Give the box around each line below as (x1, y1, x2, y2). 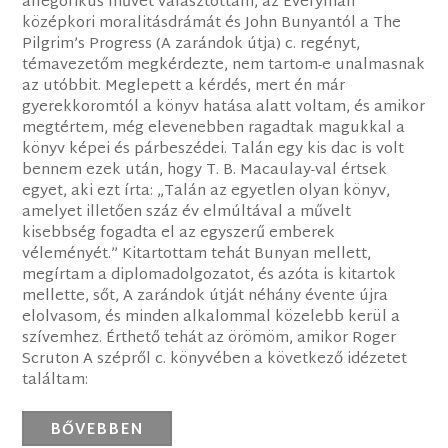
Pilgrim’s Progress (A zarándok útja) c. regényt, (22, 31, 361, 59)
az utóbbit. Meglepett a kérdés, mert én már (22, 73, 346, 101)
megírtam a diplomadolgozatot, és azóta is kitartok (22, 262, 397, 290)
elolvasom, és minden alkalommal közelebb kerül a (22, 304, 401, 332)
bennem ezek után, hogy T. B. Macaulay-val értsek (22, 157, 388, 185)
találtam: (22, 367, 89, 395)
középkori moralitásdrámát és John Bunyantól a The (22, 10, 402, 38)
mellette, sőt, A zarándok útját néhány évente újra (22, 283, 389, 311)
